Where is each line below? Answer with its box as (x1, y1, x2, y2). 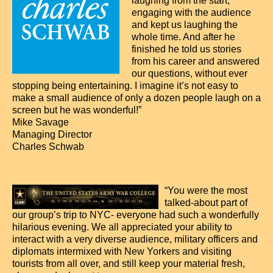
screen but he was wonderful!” (12, 105, 141, 115)
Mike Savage (12, 117, 69, 127)
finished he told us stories (132, 44, 241, 54)
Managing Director (12, 129, 92, 140)
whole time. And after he (132, 32, 235, 42)
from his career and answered (132, 56, 260, 66)
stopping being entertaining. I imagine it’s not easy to (12, 80, 238, 91)
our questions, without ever (132, 68, 247, 79)
